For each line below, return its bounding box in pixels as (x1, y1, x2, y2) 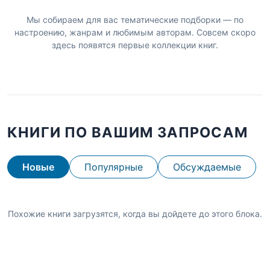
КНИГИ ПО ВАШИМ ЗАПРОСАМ (7, 123, 248, 141)
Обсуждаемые (173, 160, 241, 173)
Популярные (84, 160, 143, 173)
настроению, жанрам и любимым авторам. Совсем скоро (14, 27, 256, 37)
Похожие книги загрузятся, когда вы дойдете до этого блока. (8, 208, 262, 219)
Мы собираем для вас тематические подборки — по (27, 14, 243, 25)
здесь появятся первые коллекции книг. (52, 39, 218, 50)
